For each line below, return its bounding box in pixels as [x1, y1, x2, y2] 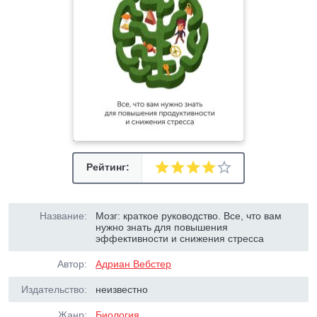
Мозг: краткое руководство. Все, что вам [96, 210, 282, 221]
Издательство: [21, 284, 87, 295]
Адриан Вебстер [96, 258, 172, 270]
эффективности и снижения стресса [96, 233, 265, 244]
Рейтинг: [86, 161, 129, 173]
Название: [40, 210, 87, 221]
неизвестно [96, 284, 149, 295]
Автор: [57, 258, 87, 270]
